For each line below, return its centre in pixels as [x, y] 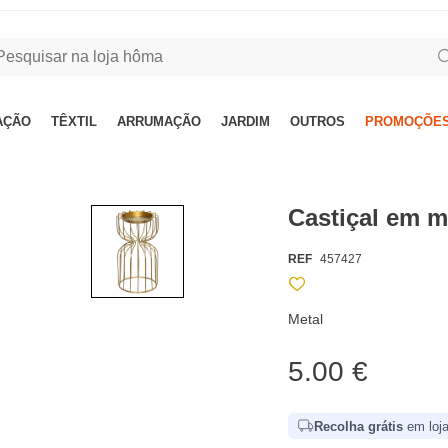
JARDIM [245, 121]
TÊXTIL [74, 121]
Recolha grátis [359, 426]
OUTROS [317, 121]
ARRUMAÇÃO [159, 121]
